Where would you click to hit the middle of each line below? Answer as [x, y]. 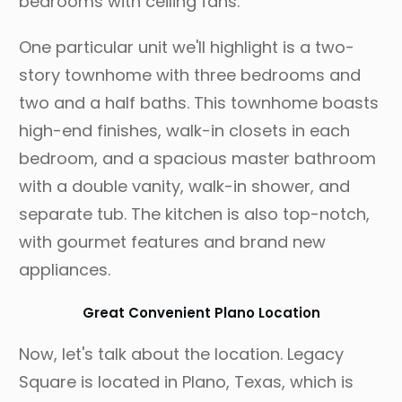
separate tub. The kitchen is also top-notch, [194, 214]
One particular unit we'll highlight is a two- [187, 48]
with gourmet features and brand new [172, 242]
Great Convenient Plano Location [201, 313]
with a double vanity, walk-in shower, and [184, 187]
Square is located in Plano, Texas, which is [186, 382]
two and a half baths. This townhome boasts [199, 103]
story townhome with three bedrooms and [190, 75]
